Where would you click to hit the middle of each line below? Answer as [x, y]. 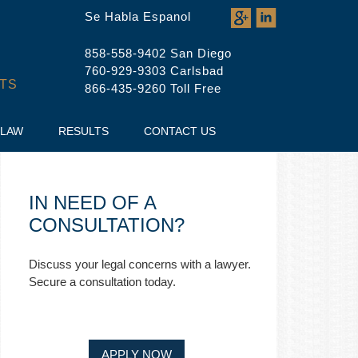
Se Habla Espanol [138, 16]
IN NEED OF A [92, 203]
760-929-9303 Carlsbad [154, 71]
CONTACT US [180, 131]
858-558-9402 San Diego [158, 53]
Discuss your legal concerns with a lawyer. [140, 264]
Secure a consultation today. [102, 282]
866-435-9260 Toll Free [153, 88]
